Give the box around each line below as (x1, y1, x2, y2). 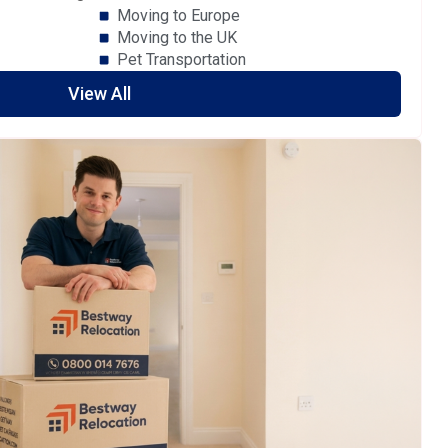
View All (67, 82, 131, 104)
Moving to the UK (116, 27, 237, 47)
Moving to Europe (116, 5, 240, 25)
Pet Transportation (116, 49, 246, 69)
